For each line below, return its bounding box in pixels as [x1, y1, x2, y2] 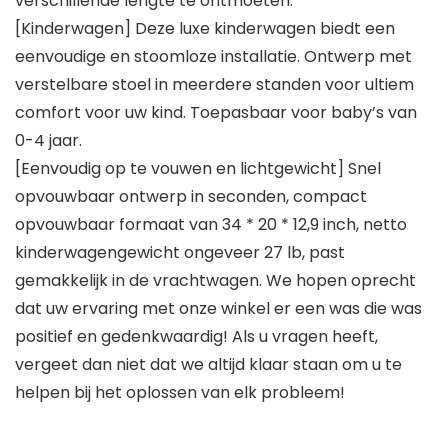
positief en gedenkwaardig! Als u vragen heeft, [15, 325, 378, 349]
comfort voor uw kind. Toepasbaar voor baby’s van [15, 101, 417, 125]
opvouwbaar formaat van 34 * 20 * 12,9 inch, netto [15, 213, 407, 237]
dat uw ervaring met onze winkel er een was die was [15, 297, 422, 321]
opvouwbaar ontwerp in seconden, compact [15, 185, 367, 209]
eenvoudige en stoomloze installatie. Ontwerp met [15, 45, 412, 69]
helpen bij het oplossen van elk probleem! [15, 381, 345, 405]
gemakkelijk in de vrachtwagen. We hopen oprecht [15, 269, 416, 293]
